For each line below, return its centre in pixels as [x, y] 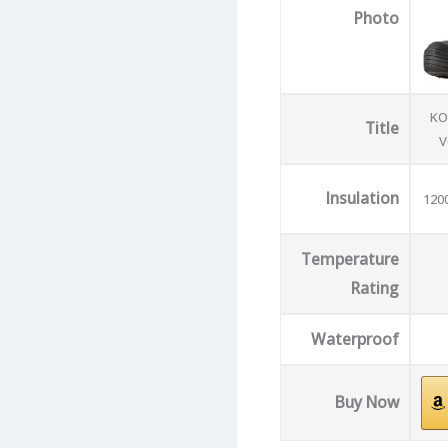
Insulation [362, 198]
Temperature [349, 259]
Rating [374, 288]
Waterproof [354, 339]
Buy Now [366, 402]
